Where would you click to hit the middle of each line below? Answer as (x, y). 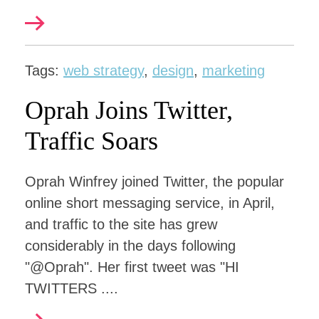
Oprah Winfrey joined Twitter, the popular (155, 182)
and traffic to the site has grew (121, 224)
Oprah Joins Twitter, (129, 110)
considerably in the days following (130, 246)
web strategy (104, 70)
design (173, 70)
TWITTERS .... (72, 288)
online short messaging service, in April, (150, 203)
